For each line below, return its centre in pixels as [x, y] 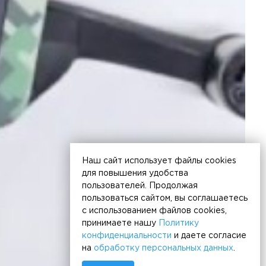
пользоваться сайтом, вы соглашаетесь [165, 199]
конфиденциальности [127, 236]
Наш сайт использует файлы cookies [159, 161]
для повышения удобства [135, 174]
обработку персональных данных [164, 248]
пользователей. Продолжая [140, 186]
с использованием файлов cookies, [154, 211]
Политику [179, 224]
